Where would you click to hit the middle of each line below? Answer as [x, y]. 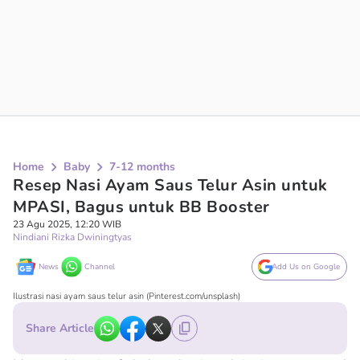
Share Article [60, 328]
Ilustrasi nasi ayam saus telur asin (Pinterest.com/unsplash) [127, 296]
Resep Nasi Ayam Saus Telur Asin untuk [170, 185]
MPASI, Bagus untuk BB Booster [141, 207]
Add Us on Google [306, 267]
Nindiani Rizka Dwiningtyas [72, 237]
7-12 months [142, 167]
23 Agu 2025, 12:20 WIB [67, 224]
